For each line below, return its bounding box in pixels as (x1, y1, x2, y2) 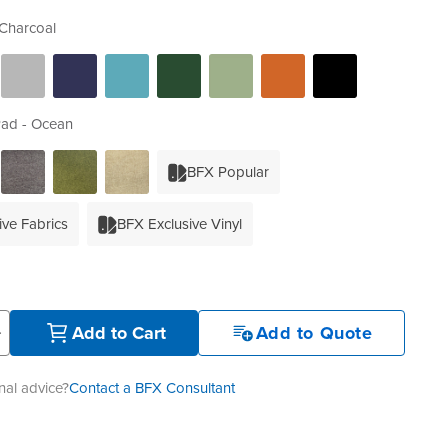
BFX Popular (186, 161, 269, 183)
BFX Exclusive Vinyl (116, 213, 242, 235)
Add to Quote (255, 320, 373, 346)
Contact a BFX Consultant (68, 377, 235, 399)
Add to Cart (71, 320, 166, 346)
